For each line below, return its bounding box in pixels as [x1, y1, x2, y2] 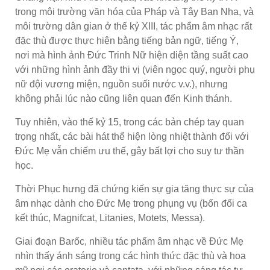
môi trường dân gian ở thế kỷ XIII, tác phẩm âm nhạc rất [15, 20, 252, 31]
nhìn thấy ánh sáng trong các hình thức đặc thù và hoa [15, 250, 246, 261]
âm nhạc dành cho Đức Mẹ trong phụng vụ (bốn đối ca [15, 198, 247, 209]
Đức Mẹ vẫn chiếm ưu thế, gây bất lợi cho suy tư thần [15, 145, 244, 156]
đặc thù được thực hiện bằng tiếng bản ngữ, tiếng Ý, [15, 35, 239, 46]
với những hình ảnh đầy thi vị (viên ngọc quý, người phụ [15, 64, 255, 75]
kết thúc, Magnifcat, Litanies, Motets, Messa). [15, 212, 205, 223]
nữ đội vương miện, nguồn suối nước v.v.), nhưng [15, 78, 228, 89]
